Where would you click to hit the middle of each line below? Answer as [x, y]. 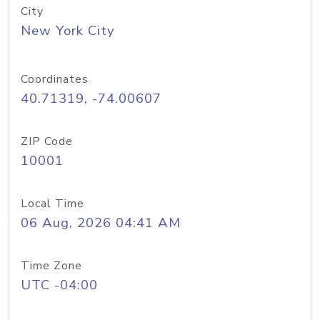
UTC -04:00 [59, 285]
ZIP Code [47, 141]
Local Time [52, 204]
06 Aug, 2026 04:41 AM [101, 223]
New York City [68, 31]
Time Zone [51, 266]
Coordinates [55, 79]
